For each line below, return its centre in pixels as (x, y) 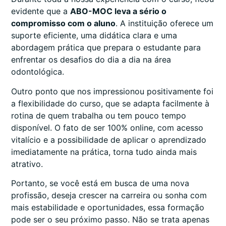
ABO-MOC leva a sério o (118, 11)
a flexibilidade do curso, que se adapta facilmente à (110, 103)
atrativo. (27, 164)
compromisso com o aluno (63, 23)
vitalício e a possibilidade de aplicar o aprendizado (109, 139)
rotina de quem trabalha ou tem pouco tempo (99, 115)
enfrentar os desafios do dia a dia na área (91, 60)
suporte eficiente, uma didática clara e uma (94, 36)
